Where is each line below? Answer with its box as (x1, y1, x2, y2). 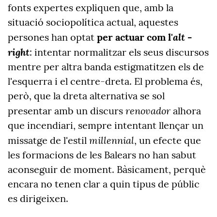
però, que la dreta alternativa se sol (8, 90, 165, 102)
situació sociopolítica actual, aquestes (8, 16, 178, 28)
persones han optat (8, 31, 97, 43)
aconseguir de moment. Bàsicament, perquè (8, 163, 206, 175)
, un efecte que (134, 134, 201, 146)
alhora (170, 105, 201, 117)
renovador (125, 104, 170, 117)
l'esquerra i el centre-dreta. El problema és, (8, 75, 202, 87)
